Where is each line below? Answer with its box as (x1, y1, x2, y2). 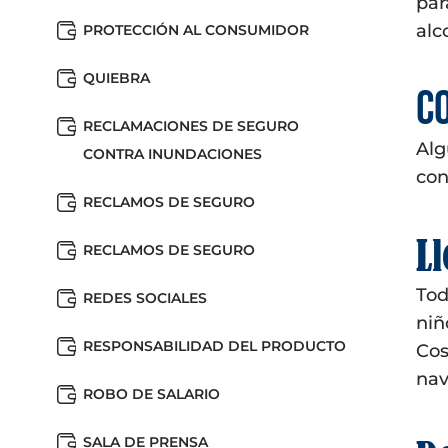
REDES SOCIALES (83, 289, 207, 307)
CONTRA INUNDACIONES (83, 145, 262, 163)
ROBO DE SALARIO (83, 385, 220, 403)
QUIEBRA (83, 69, 150, 87)
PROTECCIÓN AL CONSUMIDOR (83, 21, 309, 39)
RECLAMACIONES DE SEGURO (83, 117, 299, 135)
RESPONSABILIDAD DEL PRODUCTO (83, 337, 346, 355)
